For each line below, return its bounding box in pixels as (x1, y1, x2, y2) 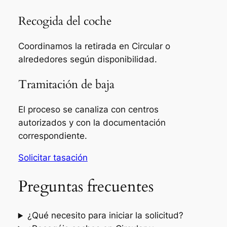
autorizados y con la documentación (18, 118, 166, 128)
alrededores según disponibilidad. (18, 54, 157, 64)
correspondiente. (18, 131, 87, 141)
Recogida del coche (18, 13, 111, 29)
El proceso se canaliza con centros (18, 104, 159, 115)
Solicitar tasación (18, 152, 88, 163)
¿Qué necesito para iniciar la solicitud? (27, 210, 183, 221)
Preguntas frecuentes (18, 175, 154, 197)
